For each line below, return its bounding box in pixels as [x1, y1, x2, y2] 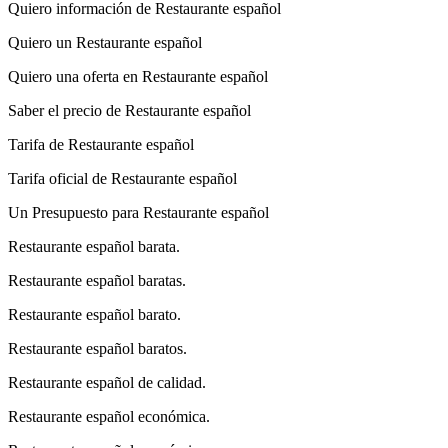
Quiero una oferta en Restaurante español [8, 67, 268, 85]
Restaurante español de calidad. [8, 373, 206, 391]
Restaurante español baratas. [8, 271, 186, 289]
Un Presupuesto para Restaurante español [8, 203, 269, 221]
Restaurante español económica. [8, 407, 210, 425]
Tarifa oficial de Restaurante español [8, 169, 237, 187]
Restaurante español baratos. [8, 339, 187, 357]
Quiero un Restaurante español [8, 33, 202, 51]
